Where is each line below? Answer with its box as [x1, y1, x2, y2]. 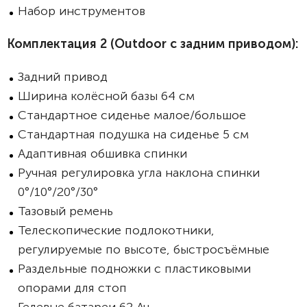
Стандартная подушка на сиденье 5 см [18, 127, 249, 142]
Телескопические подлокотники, [18, 223, 214, 238]
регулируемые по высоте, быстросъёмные [18, 242, 269, 257]
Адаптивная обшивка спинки [18, 146, 187, 161]
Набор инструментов [18, 3, 145, 19]
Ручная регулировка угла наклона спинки [18, 165, 260, 180]
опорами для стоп [18, 280, 127, 295]
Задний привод [18, 69, 108, 84]
